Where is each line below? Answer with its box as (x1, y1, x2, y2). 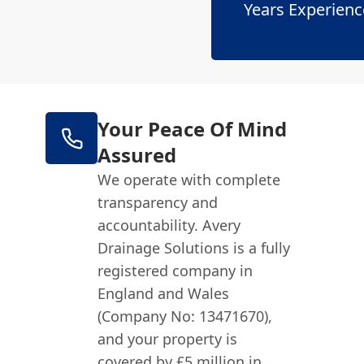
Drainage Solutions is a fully (97, 238, 291, 258)
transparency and (97, 193, 219, 212)
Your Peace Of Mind (97, 115, 288, 142)
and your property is (97, 329, 238, 349)
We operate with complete (97, 170, 281, 189)
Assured (97, 141, 177, 168)
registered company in (97, 261, 253, 280)
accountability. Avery (97, 215, 241, 235)
